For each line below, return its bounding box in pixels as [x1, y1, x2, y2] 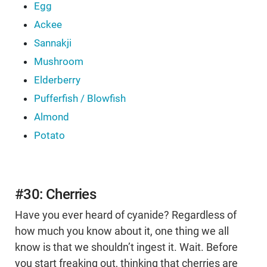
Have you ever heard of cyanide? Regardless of [15, 209, 237, 222]
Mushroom [34, 55, 83, 68]
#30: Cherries [15, 186, 97, 203]
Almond [34, 111, 69, 123]
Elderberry [34, 74, 80, 86]
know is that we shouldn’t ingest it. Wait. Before [15, 241, 238, 254]
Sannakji [34, 37, 72, 49]
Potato [34, 129, 65, 142]
